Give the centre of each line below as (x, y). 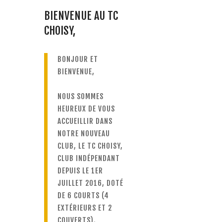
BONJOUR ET (78, 59)
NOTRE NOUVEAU (84, 133)
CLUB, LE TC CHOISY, (90, 146)
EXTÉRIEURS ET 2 (85, 208)
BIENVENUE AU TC (81, 15)
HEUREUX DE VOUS (86, 109)
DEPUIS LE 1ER (80, 170)
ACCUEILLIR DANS (85, 121)
